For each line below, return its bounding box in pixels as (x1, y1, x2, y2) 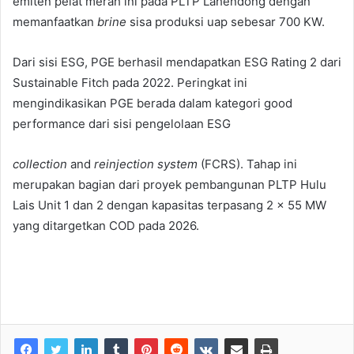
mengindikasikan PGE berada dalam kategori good (13, 95, 292, 111)
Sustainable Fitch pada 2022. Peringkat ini (13, 74, 247, 90)
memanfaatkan (13, 13, 97, 29)
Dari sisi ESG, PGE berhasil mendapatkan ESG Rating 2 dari (13, 54, 341, 70)
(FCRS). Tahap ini (198, 156, 297, 171)
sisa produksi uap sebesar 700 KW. (126, 13, 325, 29)
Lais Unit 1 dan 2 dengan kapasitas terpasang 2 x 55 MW (13, 197, 326, 213)
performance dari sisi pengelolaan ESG (13, 115, 231, 131)
